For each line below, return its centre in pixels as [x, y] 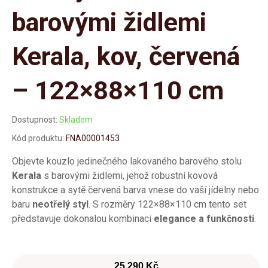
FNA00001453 [93, 138]
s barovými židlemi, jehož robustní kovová [130, 176]
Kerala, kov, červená [126, 56]
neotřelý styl [60, 204]
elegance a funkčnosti [204, 219]
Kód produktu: [38, 138]
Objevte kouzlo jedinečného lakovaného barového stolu [127, 161]
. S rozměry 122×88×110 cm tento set [167, 204]
